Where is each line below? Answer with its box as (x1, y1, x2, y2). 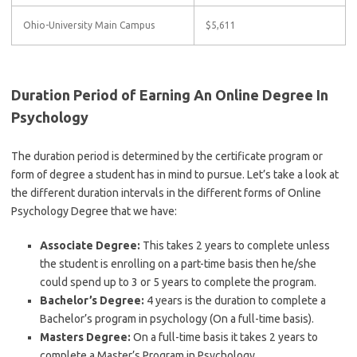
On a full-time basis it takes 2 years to (131, 331, 318, 343)
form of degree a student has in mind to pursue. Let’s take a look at (11, 168, 339, 181)
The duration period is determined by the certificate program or (11, 150, 323, 163)
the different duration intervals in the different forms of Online (11, 186, 321, 199)
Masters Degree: (40, 331, 131, 343)
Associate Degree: (40, 239, 140, 252)
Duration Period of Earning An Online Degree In (11, 87, 328, 103)
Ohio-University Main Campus (23, 20, 155, 30)
